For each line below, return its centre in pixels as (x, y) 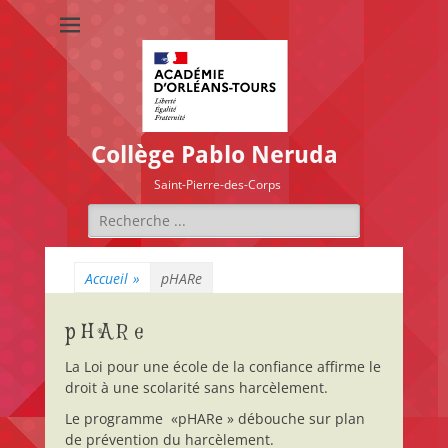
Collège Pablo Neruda (215, 155)
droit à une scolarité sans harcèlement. (196, 387)
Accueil (106, 278)
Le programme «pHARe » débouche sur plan (214, 418)
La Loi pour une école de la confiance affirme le (222, 366)
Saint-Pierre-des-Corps (217, 184)
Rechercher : (129, 213)
